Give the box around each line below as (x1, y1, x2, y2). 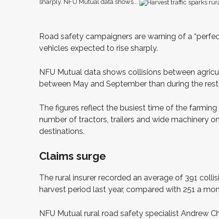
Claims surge (39, 149, 106, 162)
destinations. (39, 126, 85, 136)
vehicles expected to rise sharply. (39, 43, 158, 53)
